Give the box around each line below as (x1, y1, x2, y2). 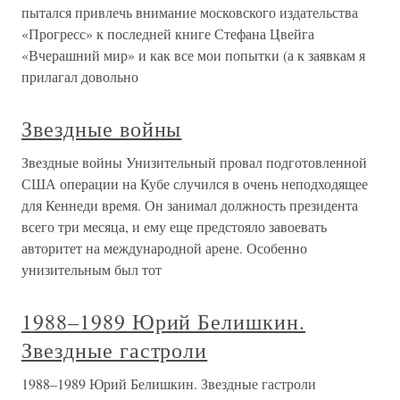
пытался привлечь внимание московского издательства (21, 3, 358, 22)
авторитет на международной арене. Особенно (21, 238, 307, 258)
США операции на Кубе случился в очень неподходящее (21, 174, 368, 194)
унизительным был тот (21, 260, 162, 279)
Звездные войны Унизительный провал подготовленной (21, 153, 367, 172)
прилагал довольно (21, 67, 138, 87)
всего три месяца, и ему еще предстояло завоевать (21, 217, 327, 237)
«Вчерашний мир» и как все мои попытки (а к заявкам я (21, 46, 365, 65)
